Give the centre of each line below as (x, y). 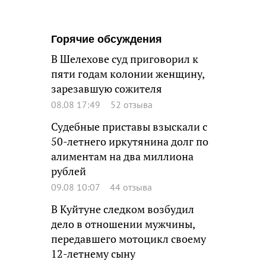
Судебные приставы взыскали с (129, 127)
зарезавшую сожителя (107, 89)
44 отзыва (131, 187)
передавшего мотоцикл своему (129, 239)
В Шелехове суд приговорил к (125, 59)
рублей (69, 171)
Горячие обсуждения (107, 39)
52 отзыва (132, 104)
